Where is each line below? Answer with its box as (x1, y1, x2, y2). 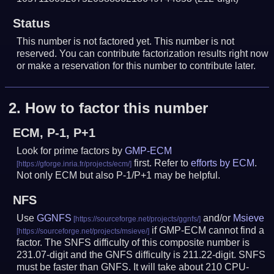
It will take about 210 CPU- (133, 262, 250, 273)
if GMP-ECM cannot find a (149, 225, 265, 236)
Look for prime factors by (17, 146, 125, 157)
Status (12, 16, 50, 30)
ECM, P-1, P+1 (12, 126, 95, 140)
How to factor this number (25, 100, 209, 117)
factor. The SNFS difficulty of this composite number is (17, 237, 250, 248)
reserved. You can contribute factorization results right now (17, 48, 269, 59)
